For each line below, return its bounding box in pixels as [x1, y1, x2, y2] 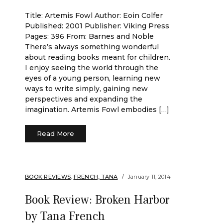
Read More [37, 129, 74, 137]
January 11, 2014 [127, 173, 171, 180]
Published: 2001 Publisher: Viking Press [25, 21, 169, 30]
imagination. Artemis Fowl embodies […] [25, 105, 169, 114]
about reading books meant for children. [25, 53, 170, 62]
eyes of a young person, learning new [25, 74, 160, 83]
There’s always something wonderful [25, 42, 159, 51]
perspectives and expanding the [25, 95, 142, 104]
